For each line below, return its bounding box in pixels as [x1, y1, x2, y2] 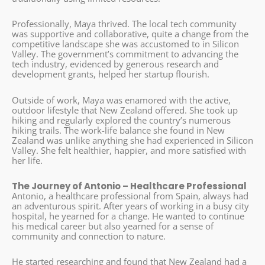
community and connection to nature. [12, 230, 166, 242]
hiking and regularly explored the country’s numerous [12, 114, 231, 126]
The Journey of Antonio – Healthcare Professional [12, 179, 247, 192]
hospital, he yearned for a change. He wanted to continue [12, 209, 244, 222]
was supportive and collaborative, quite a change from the [12, 28, 248, 40]
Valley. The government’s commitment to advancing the [12, 48, 238, 60]
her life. [12, 154, 43, 166]
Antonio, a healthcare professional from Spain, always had [12, 189, 248, 202]
